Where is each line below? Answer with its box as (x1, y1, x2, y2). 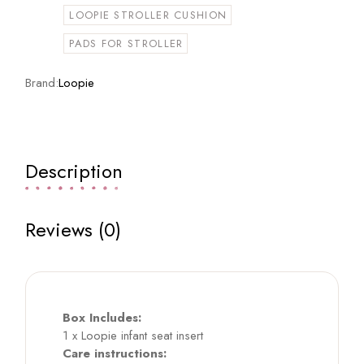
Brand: (25, 74, 59, 93)
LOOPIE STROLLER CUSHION (69, 7, 227, 24)
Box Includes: (63, 309, 142, 327)
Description (25, 157, 123, 186)
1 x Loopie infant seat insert (63, 327, 204, 345)
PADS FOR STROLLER (69, 36, 184, 52)
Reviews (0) (25, 215, 122, 245)
